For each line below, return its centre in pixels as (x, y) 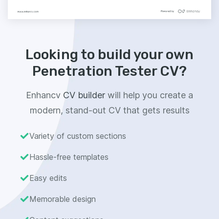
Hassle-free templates (69, 157)
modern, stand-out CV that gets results (109, 110)
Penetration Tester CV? (109, 71)
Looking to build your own (109, 54)
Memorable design (63, 199)
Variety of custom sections (78, 136)
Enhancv (43, 95)
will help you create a (150, 95)
